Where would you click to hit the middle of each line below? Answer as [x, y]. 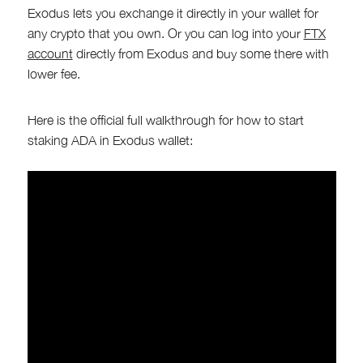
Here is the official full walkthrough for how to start [165, 120]
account [50, 53]
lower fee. [53, 73]
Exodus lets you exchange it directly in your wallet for [173, 13]
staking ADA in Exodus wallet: [110, 140]
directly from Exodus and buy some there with [201, 53]
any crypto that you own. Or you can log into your [165, 33]
